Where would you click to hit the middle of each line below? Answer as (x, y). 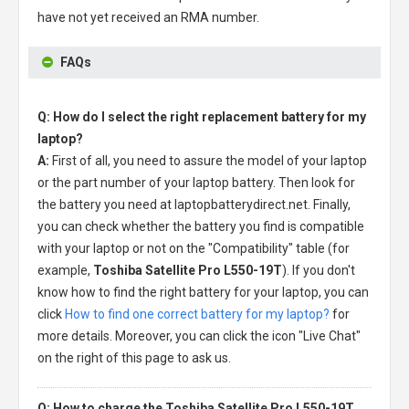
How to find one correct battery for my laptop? (197, 314)
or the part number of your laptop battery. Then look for (196, 183)
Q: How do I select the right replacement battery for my (202, 117)
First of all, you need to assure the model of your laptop (210, 161)
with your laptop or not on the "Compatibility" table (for (194, 248)
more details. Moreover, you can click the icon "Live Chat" (199, 336)
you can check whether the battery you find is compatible (201, 226)
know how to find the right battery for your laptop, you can (203, 292)
